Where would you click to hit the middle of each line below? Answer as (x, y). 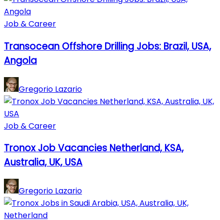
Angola (20, 60)
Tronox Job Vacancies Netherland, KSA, (94, 148)
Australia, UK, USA (43, 163)
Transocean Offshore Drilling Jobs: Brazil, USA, (108, 46)
